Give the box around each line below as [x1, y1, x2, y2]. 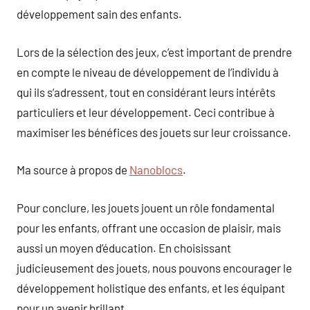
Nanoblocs [129, 163, 183, 176]
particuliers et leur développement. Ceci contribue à [17, 104, 275, 119]
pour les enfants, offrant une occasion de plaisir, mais [17, 220, 281, 235]
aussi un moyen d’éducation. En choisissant [17, 240, 231, 255]
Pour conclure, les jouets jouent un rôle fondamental [17, 200, 275, 215]
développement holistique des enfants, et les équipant [17, 280, 285, 295]
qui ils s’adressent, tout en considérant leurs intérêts [17, 84, 275, 99]
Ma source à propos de [17, 163, 129, 176]
